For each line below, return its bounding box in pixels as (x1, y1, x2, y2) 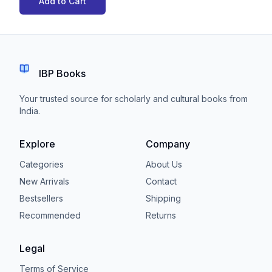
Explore (19, 137, 55, 150)
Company (146, 137, 190, 150)
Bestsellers (19, 192, 63, 203)
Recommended (19, 209, 81, 220)
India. (19, 105, 40, 116)
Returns (146, 209, 176, 220)
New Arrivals (19, 175, 69, 186)
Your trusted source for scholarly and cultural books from (19, 93, 248, 104)
